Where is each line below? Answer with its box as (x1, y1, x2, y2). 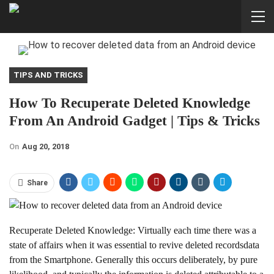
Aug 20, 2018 (22, 142, 69, 151)
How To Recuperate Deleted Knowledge (9, 95, 250, 111)
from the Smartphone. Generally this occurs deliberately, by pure (9, 254, 257, 265)
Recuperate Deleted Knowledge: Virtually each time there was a (9, 225, 256, 236)
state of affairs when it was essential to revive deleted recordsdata (9, 240, 259, 251)
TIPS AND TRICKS (13, 70, 83, 80)
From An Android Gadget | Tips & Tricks (9, 113, 260, 128)
